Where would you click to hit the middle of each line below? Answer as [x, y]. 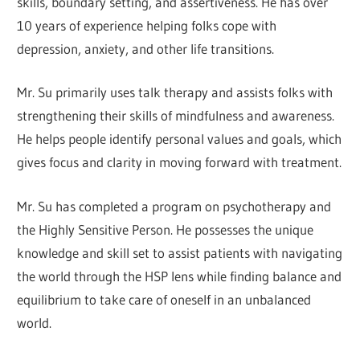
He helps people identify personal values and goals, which [180, 139]
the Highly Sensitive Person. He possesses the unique [166, 229]
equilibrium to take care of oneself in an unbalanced [164, 299]
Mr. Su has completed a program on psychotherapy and [174, 206]
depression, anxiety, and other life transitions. [146, 48]
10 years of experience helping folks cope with [147, 25]
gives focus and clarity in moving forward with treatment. [180, 162]
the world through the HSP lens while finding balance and [180, 276]
